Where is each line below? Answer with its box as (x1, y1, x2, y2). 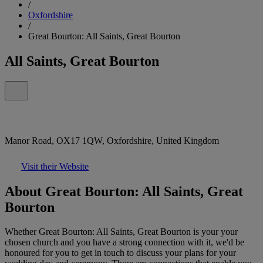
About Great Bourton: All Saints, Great (5, 183, 243, 199)
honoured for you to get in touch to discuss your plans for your (5, 248, 236, 258)
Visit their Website (21, 161, 89, 171)
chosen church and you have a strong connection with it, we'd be (5, 237, 244, 248)
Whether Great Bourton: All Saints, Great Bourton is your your (5, 227, 238, 237)
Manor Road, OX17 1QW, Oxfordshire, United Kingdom (5, 135, 219, 146)
